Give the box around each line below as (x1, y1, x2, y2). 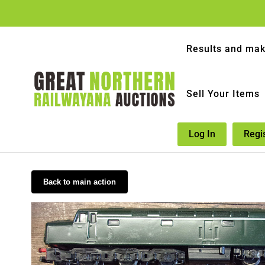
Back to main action (43, 177, 116, 186)
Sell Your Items (186, 88, 260, 99)
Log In (189, 128, 216, 140)
